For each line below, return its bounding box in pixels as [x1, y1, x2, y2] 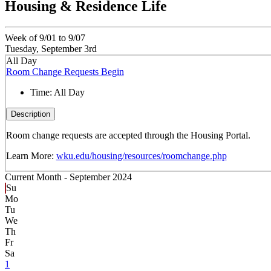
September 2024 [70, 172, 132, 183]
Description [10, 109, 50, 119]
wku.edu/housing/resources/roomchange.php [56, 150, 227, 161]
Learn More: [5, 150, 56, 161]
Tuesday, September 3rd [5, 44, 97, 54]
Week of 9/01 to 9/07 [5, 33, 85, 44]
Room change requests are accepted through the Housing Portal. [5, 129, 250, 140]
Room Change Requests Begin [5, 66, 124, 77]
